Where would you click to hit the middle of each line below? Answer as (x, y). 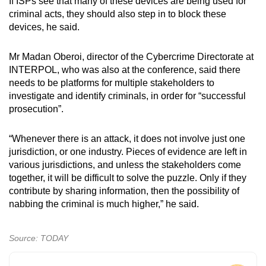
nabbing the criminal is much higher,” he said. (104, 204)
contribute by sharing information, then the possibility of (124, 191)
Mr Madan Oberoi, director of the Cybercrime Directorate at (131, 56)
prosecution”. (36, 109)
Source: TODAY (39, 238)
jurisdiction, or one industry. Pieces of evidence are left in (128, 151)
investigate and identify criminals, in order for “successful (127, 96)
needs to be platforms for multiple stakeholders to (112, 83)
